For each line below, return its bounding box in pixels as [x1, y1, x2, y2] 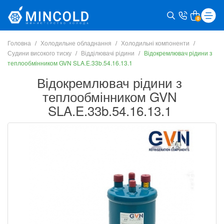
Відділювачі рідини [81, 48, 134, 57]
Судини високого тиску [7, 48, 71, 57]
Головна [7, 38, 31, 47]
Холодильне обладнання [40, 38, 111, 47]
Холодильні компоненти [121, 38, 189, 47]
